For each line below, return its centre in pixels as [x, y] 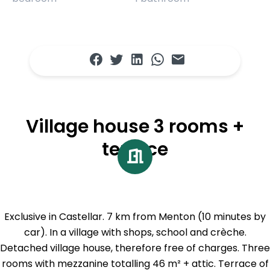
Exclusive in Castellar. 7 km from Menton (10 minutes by [135, 217]
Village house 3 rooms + [135, 127]
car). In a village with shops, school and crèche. [135, 233]
